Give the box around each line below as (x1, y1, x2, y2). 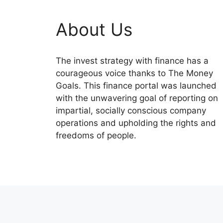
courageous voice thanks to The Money (56, 68, 213, 79)
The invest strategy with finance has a (56, 56, 209, 66)
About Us (56, 19, 132, 40)
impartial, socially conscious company (56, 106, 206, 116)
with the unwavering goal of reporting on (56, 93, 218, 104)
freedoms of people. (56, 130, 136, 141)
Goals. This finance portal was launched (56, 81, 217, 91)
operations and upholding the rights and (56, 118, 216, 128)
